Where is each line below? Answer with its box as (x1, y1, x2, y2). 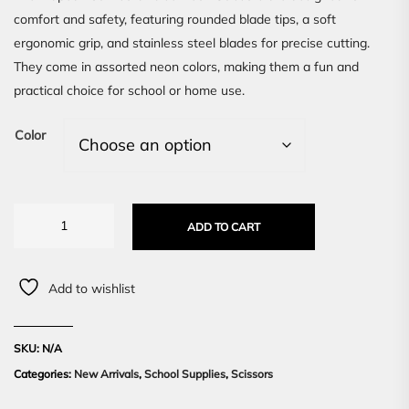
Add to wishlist (48, 280, 135, 298)
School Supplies (144, 367, 225, 382)
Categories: (14, 367, 74, 382)
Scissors (231, 367, 273, 382)
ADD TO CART (187, 220, 260, 235)
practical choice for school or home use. (14, 82, 245, 100)
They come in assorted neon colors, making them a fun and (14, 58, 359, 76)
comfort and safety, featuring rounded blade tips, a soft (14, 11, 336, 28)
